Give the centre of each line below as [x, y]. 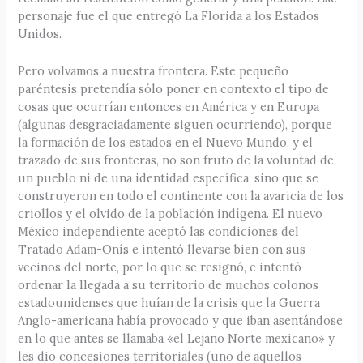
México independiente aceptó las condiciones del [159, 231]
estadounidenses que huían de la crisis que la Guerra [169, 302]
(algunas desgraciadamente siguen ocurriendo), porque [175, 124]
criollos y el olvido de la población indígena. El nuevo [171, 213]
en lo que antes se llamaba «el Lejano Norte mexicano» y [177, 338]
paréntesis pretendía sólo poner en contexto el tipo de [174, 88]
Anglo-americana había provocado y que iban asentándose [181, 320]
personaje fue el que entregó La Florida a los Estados [169, 16]
